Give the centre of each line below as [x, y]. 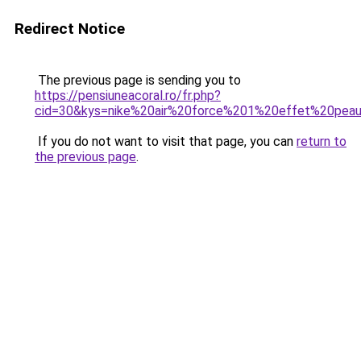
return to [322, 141]
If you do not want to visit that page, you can [166, 141]
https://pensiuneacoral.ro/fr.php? [128, 95]
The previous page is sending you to [138, 80]
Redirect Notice [70, 29]
